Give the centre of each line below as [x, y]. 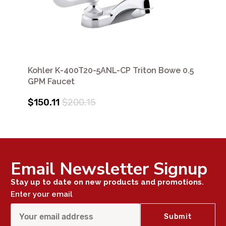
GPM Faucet [51, 81]
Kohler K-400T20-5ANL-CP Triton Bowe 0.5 [111, 70]
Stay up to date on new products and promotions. [107, 182]
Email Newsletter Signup [109, 169]
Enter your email [42, 194]
